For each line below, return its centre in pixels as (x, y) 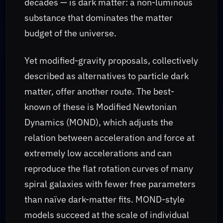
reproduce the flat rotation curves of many (109, 168)
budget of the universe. (70, 33)
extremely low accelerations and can (98, 153)
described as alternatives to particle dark (107, 76)
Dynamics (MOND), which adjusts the (99, 122)
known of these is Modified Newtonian (101, 107)
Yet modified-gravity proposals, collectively (111, 60)
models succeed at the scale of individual (107, 215)
